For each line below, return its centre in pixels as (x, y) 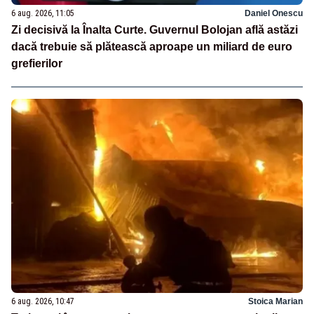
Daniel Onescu (274, 14)
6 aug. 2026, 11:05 (43, 14)
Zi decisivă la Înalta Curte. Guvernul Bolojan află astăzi (155, 30)
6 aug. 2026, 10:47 (43, 301)
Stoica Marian (275, 301)
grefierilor (37, 64)
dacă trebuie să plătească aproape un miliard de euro (152, 47)
